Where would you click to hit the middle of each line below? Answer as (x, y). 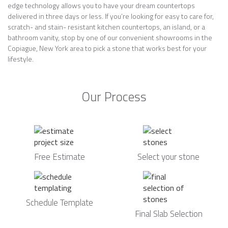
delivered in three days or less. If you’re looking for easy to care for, (111, 16)
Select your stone (168, 157)
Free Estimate (60, 157)
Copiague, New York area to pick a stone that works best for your (107, 48)
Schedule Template (60, 203)
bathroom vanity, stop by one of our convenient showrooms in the (110, 37)
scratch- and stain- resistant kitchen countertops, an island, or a (106, 27)
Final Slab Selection (168, 214)
